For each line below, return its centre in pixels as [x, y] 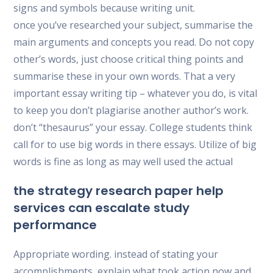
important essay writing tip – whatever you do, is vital [136, 93]
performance [55, 225]
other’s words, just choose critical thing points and [129, 59]
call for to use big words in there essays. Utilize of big [135, 144]
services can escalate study [102, 208]
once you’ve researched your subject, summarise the [133, 25]
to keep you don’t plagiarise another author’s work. [131, 110]
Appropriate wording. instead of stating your [116, 254]
